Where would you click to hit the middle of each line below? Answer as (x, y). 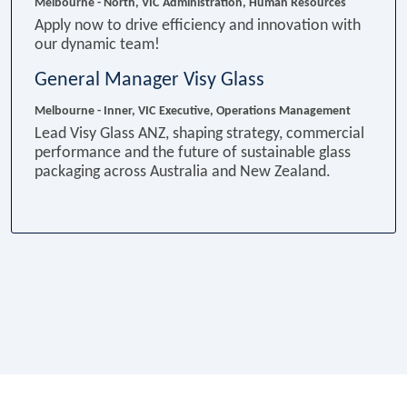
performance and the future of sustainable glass (193, 153)
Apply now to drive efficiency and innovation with (198, 25)
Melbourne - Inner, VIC (95, 111)
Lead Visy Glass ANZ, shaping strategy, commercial (199, 134)
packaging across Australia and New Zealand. (183, 172)
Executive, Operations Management (255, 111)
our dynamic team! (97, 45)
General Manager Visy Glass (149, 80)
